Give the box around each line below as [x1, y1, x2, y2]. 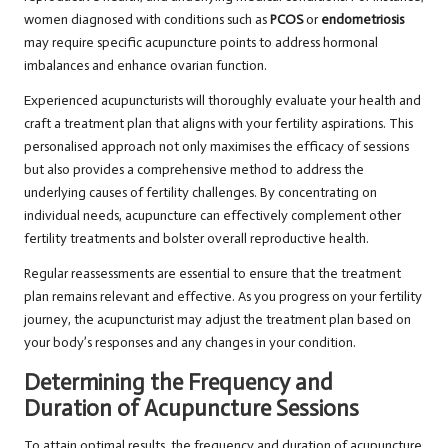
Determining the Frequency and [24, 369, 333, 397]
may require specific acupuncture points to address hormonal [24, 34, 378, 52]
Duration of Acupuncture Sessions [24, 395, 359, 423]
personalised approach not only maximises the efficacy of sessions [24, 138, 409, 156]
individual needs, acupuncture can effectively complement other [24, 207, 401, 225]
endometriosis [321, 11, 404, 29]
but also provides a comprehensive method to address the [24, 161, 364, 179]
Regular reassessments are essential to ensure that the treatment [24, 265, 401, 283]
